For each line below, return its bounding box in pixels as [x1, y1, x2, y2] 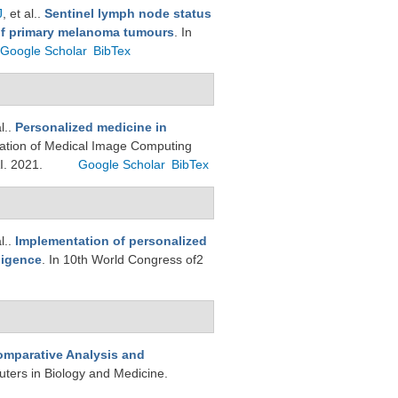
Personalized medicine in [15, 120, 167, 134]
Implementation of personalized [15, 234, 207, 248]
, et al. [3, 6, 37, 20]
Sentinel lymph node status [44, 6, 211, 20]
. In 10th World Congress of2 [42, 252, 203, 267]
